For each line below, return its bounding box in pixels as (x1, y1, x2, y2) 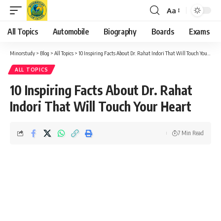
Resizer (166, 23, 191, 33)
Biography (103, 27, 137, 37)
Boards (151, 27, 174, 37)
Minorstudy (10, 50, 35, 56)
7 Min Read (178, 129, 204, 137)
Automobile (52, 27, 89, 37)
